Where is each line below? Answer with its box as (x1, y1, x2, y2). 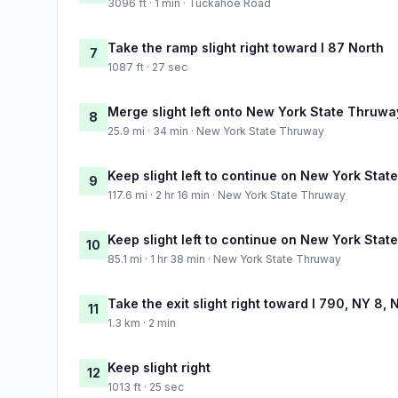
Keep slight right (107, 359, 211, 375)
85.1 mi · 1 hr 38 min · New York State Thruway (107, 251, 341, 266)
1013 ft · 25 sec (107, 379, 184, 394)
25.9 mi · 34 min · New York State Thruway (107, 123, 324, 138)
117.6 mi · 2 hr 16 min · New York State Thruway (107, 187, 346, 202)
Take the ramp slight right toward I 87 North (107, 39, 384, 55)
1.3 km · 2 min (107, 315, 176, 330)
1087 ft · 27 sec (107, 60, 187, 74)
